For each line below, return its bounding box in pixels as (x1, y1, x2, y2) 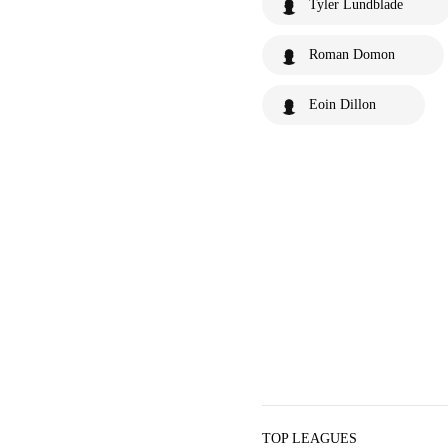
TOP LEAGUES (262, 431, 357, 446)
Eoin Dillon (309, 97, 376, 112)
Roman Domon (309, 47, 395, 62)
